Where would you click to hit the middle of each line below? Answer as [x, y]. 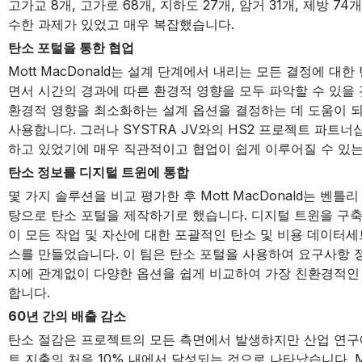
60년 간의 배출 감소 [67, 316]
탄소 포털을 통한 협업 [71, 48]
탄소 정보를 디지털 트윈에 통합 [98, 172]
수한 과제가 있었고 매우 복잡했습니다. [121, 24]
